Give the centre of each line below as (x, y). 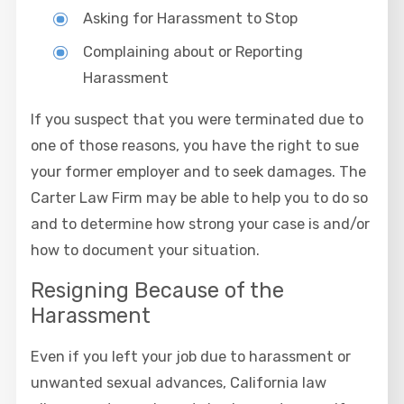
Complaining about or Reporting (193, 52)
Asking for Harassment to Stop (190, 19)
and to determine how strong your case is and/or (201, 224)
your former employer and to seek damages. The (199, 171)
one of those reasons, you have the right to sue (195, 145)
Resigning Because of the (158, 291)
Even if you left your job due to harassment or (191, 356)
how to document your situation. (146, 250)
